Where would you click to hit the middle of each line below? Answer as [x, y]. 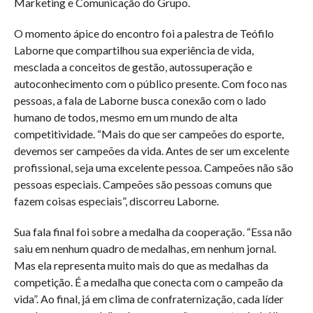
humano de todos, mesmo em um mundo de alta [125, 117]
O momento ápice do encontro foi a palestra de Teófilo [144, 33]
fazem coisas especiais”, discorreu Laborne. [116, 201]
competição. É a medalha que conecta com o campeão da [148, 282]
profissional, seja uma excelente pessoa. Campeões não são [153, 167]
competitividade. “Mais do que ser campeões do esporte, [148, 134]
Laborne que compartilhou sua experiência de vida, [133, 50]
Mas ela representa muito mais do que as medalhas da [141, 265]
